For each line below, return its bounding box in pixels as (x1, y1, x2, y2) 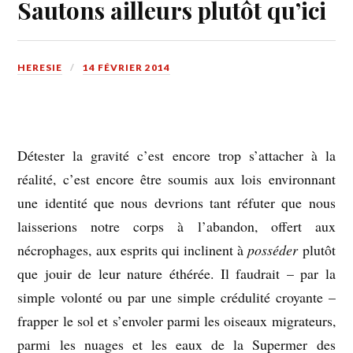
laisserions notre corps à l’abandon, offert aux (17, 216, 336, 236)
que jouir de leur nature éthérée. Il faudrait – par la (17, 263, 336, 283)
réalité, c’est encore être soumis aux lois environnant (17, 169, 336, 188)
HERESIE (17, 61, 63, 73)
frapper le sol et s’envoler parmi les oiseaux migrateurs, (17, 310, 336, 330)
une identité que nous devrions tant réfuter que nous (17, 192, 336, 212)
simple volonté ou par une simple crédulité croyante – (17, 287, 336, 307)
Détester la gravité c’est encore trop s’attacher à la (17, 145, 336, 165)
